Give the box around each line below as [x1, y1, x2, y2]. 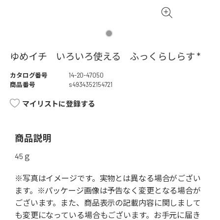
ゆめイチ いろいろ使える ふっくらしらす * [10, 51, 201, 62]
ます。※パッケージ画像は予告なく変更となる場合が [15, 186, 201, 195]
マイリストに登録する [22, 99, 95, 109]
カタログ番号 [10, 71, 48, 80]
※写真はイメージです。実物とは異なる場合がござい [15, 173, 201, 183]
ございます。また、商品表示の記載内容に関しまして [15, 198, 201, 208]
